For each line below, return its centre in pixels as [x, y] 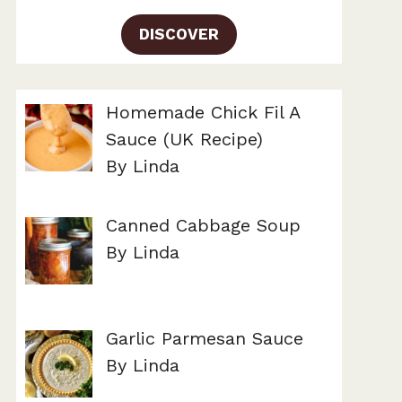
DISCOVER [179, 34]
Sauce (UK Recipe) [184, 139]
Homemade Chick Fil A [203, 112]
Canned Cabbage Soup [203, 225]
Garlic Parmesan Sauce [205, 338]
